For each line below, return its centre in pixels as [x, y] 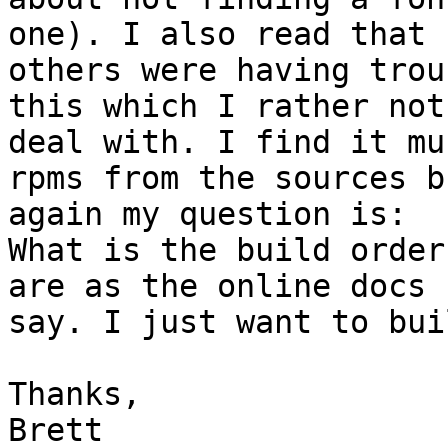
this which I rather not [226, 106]
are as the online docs [217, 286]
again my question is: [207, 214]
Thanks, [74, 394]
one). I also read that [217, 34]
